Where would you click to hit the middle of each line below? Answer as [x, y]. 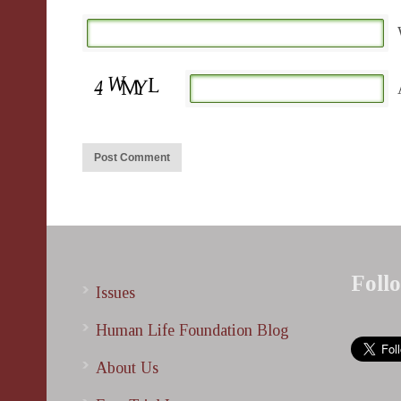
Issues [115, 293]
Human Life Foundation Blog [192, 330]
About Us [127, 368]
